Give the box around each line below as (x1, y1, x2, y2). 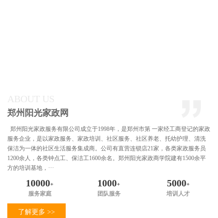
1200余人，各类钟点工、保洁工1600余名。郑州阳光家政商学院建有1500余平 (7, 155, 206, 162)
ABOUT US (7, 93, 54, 105)
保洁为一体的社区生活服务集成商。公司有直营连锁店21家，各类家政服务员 (7, 145, 206, 152)
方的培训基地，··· (7, 164, 54, 172)
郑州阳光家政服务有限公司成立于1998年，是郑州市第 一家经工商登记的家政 (7, 126, 210, 133)
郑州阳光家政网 (7, 108, 69, 118)
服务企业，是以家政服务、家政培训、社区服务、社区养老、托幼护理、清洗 (7, 135, 206, 143)
